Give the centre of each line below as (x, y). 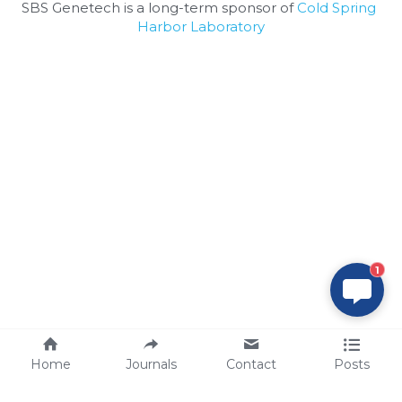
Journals (151, 364)
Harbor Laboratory (201, 26)
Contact (251, 364)
